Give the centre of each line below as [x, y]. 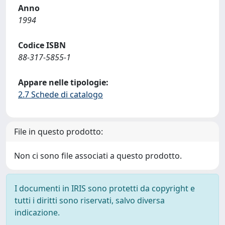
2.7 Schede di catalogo [61, 94]
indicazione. [37, 212]
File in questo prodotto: [59, 132]
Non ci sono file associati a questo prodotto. [98, 156]
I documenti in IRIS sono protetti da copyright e [105, 188]
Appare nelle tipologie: [63, 82]
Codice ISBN [42, 45]
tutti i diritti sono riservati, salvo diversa [90, 200]
